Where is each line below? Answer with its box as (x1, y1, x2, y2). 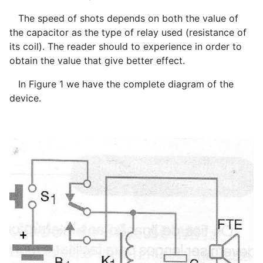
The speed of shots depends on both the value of (9, 12, 238, 25)
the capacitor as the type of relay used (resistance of (9, 26, 247, 39)
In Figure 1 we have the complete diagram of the (9, 78, 234, 90)
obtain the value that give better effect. (9, 55, 185, 67)
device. (9, 92, 41, 104)
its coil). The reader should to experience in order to (9, 41, 242, 53)
